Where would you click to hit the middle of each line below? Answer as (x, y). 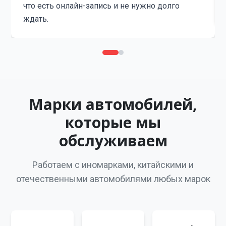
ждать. (36, 19)
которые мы (113, 122)
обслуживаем (113, 140)
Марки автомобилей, (113, 104)
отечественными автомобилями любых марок (113, 179)
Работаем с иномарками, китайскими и (113, 165)
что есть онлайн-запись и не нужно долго (102, 6)
